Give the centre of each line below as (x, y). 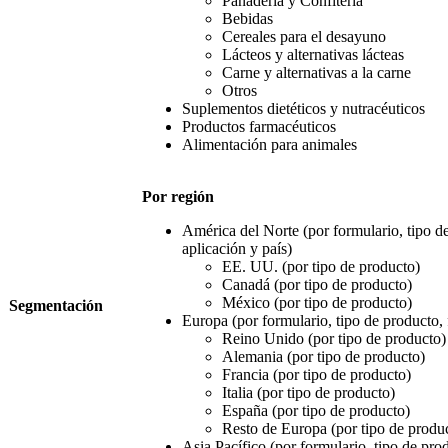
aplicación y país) (237, 248)
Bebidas (247, 18)
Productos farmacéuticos (259, 126)
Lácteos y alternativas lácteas (313, 54)
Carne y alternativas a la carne (316, 72)
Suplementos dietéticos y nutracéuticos (303, 108)
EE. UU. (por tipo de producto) (321, 266)
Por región (178, 196)
